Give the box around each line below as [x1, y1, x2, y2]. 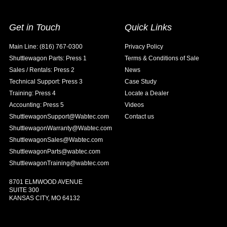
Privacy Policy [125, 43, 163, 50]
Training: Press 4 [9, 89, 56, 97]
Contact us [125, 112, 154, 120]
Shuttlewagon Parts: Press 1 [9, 54, 87, 62]
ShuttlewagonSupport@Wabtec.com [9, 112, 109, 120]
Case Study [125, 78, 157, 85]
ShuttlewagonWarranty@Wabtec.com [9, 124, 112, 132]
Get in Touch [9, 22, 60, 32]
